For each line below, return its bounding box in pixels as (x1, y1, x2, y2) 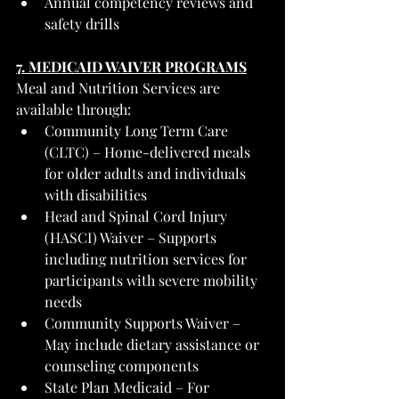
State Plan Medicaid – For (45, 377, 213, 396)
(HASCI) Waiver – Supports (45, 227, 220, 247)
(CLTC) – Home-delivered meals (45, 142, 254, 161)
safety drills (45, 13, 119, 33)
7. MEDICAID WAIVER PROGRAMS (16, 56, 247, 76)
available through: (16, 99, 131, 118)
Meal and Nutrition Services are (16, 77, 224, 97)
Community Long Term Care (45, 120, 232, 140)
